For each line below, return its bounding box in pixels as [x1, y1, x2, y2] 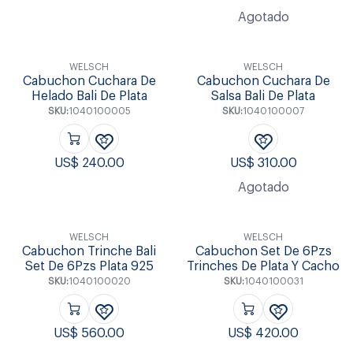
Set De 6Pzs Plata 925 [24, 259, 154, 273]
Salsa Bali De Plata [211, 90, 316, 103]
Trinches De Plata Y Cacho [187, 259, 340, 273]
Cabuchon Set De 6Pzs [195, 244, 332, 258]
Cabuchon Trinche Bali [22, 244, 157, 258]
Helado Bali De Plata [31, 90, 147, 103]
